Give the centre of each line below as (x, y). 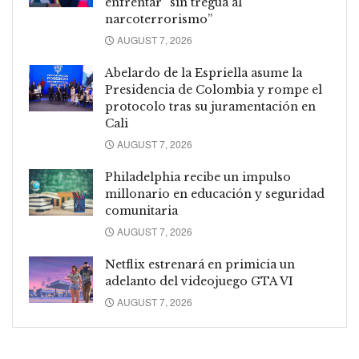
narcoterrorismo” (159, 20)
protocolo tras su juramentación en (210, 107)
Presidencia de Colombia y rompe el (214, 90)
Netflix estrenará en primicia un (200, 265)
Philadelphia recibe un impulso (198, 177)
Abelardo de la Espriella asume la (204, 73)
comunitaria (141, 211)
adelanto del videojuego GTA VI (199, 282)
